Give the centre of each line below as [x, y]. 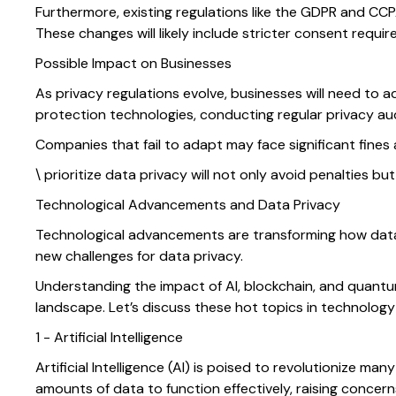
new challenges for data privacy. [139, 256]
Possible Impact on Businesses [133, 64]
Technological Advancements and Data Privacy [188, 205]
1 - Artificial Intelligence [109, 338]
